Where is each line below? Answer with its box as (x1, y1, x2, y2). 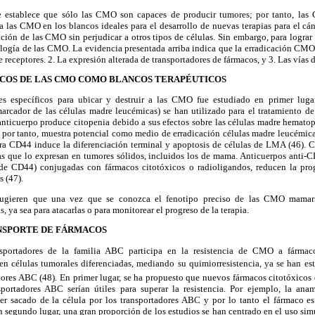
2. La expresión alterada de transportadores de (46, 53, 221, 65)
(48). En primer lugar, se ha (39, 271, 143, 283)
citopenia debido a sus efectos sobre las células (71, 117, 255, 128)
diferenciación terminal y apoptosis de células (70, 139, 251, 150)
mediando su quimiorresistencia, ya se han (134, 257, 302, 269)
